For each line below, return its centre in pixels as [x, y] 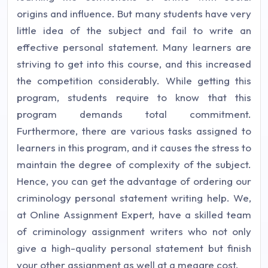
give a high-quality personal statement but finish [134, 248]
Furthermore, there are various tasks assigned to [134, 131]
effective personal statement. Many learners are [134, 47]
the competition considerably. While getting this [134, 80]
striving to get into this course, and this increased [134, 64]
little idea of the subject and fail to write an [134, 30]
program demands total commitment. [134, 114]
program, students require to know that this [134, 97]
